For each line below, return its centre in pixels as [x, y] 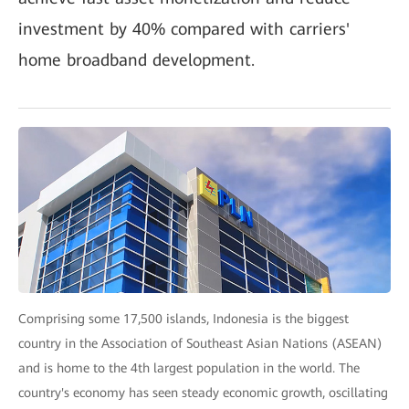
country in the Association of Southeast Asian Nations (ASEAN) [200, 344]
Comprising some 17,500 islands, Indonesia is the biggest [184, 319]
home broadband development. [136, 60]
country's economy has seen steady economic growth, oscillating [203, 393]
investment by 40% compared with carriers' [184, 29]
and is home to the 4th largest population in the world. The [189, 368]
